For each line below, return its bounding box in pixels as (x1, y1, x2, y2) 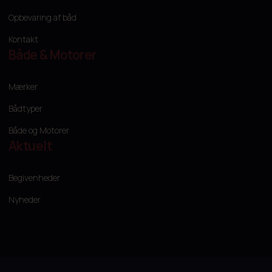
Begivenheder (8, 172, 60, 184)
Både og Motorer (8, 124, 69, 137)
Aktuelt (8, 137, 52, 155)
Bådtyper (8, 103, 42, 115)
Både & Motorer (8, 46, 97, 64)
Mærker (8, 81, 38, 93)
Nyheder (8, 194, 41, 206)
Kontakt (8, 33, 38, 46)
